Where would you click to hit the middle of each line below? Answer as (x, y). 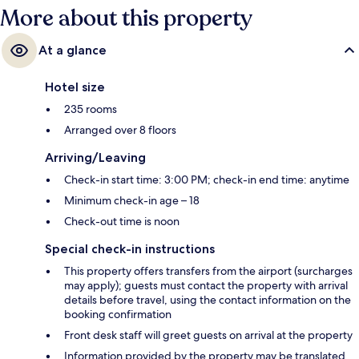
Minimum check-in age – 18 (132, 200)
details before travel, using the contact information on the (208, 299)
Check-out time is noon (122, 221)
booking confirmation (118, 314)
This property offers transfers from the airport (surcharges (208, 270)
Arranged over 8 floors (120, 129)
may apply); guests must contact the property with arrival (206, 285)
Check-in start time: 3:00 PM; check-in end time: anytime (207, 179)
